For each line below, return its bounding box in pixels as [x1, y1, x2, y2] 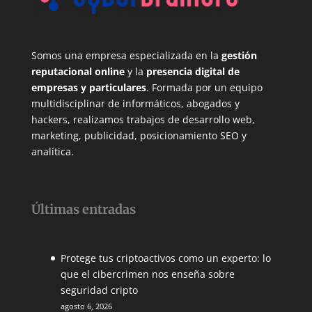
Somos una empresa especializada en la [31, 48, 221, 62]
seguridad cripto [60, 283, 138, 297]
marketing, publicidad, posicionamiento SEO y [31, 128, 247, 142]
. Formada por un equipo [146, 80, 263, 94]
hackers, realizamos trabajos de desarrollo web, [31, 112, 255, 126]
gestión [221, 48, 257, 62]
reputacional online [31, 64, 125, 78]
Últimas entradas [31, 201, 136, 217]
